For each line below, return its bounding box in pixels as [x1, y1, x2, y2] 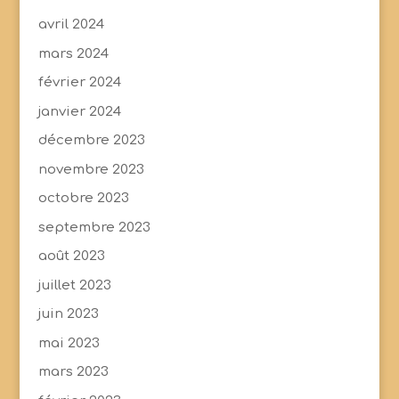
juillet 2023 [37, 277, 111, 293]
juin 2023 [37, 306, 99, 322]
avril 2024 [37, 17, 104, 32]
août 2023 [37, 248, 105, 264]
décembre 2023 [37, 133, 145, 148]
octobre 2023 [37, 191, 129, 206]
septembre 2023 [37, 219, 151, 235]
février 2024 [37, 75, 121, 90]
